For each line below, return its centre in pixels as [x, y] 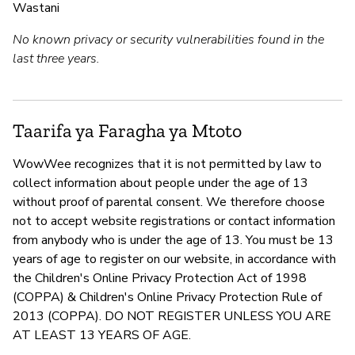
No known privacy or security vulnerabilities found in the [168, 40]
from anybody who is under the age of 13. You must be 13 [173, 240]
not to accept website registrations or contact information [174, 221]
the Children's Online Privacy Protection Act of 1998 [160, 279]
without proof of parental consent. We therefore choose [169, 202]
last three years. [56, 59]
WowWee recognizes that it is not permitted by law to [167, 164]
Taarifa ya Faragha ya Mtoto [127, 131]
